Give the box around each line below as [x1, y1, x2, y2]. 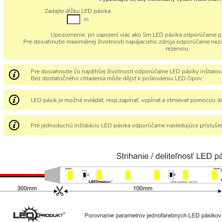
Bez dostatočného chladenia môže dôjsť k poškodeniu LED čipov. [31, 74, 204, 82]
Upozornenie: [51, 31, 86, 39]
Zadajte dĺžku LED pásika [44, 7, 111, 15]
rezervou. [165, 45, 190, 53]
